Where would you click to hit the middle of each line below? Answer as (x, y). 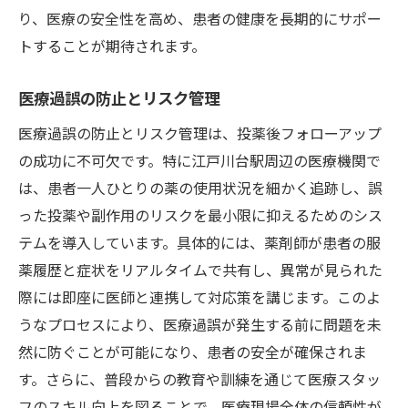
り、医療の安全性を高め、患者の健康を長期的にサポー (200, 18)
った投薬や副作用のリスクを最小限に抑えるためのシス (200, 214)
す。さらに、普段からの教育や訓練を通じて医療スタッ (199, 378)
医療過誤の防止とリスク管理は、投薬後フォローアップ (200, 133)
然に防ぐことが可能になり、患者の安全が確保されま (193, 351)
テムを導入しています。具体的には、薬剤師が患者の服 (199, 242)
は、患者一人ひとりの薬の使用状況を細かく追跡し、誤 (200, 187)
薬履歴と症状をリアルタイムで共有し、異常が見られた (200, 269)
